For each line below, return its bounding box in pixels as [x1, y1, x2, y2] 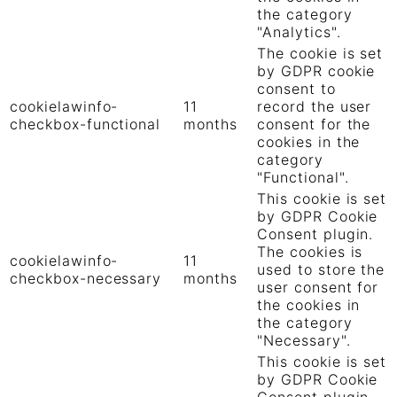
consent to [257, 79, 336, 97]
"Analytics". [257, 22, 341, 41]
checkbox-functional [10, 114, 161, 133]
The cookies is [257, 242, 363, 261]
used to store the [257, 260, 385, 278]
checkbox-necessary [10, 269, 162, 287]
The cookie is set [257, 43, 384, 62]
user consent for [257, 277, 379, 296]
